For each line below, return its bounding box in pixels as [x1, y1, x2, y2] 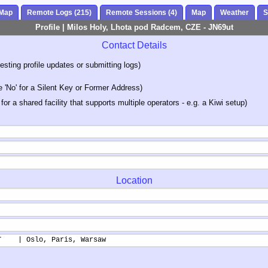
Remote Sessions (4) [106, 8, 177, 17]
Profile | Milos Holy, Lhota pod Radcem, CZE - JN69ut [35, 23, 233, 32]
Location [115, 175, 153, 185]
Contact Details [101, 39, 167, 50]
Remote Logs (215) [27, 8, 92, 17]
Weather [220, 8, 249, 17]
